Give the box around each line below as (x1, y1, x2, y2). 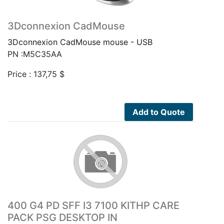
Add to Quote (132, 106, 185, 117)
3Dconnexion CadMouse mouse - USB (7, 36, 152, 47)
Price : (7, 68, 33, 79)
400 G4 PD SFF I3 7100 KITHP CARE (7, 199, 179, 211)
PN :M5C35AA (7, 48, 62, 59)
